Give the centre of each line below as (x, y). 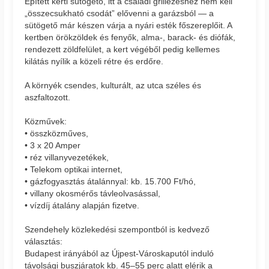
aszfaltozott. (48, 97)
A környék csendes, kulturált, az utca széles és (113, 85)
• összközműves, (57, 133)
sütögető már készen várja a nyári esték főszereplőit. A (128, 25)
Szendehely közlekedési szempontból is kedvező (117, 229)
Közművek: (46, 121)
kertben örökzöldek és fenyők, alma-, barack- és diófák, (130, 37)
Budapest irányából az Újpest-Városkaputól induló (119, 253)
